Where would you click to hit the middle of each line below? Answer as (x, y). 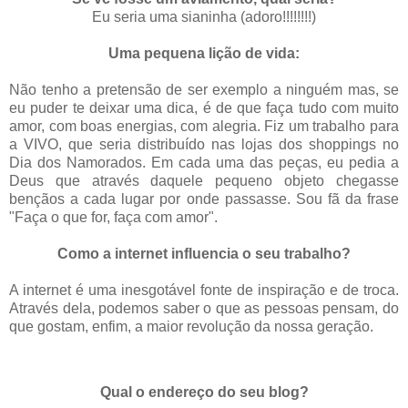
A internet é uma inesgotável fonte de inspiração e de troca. (204, 291)
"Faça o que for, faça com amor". (113, 218)
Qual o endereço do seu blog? (204, 392)
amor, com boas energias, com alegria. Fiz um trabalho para (204, 127)
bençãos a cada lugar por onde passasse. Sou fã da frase (204, 199)
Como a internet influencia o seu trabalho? (204, 254)
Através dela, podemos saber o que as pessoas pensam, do (204, 309)
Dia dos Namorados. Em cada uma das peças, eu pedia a (204, 163)
